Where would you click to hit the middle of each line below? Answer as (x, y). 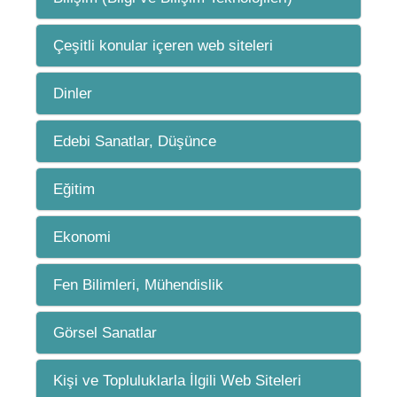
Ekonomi (82, 237)
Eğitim (74, 189)
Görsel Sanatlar (105, 333)
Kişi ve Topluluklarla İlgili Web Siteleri (177, 381)
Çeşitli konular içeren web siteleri (163, 46)
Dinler (73, 93)
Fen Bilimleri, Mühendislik (138, 285)
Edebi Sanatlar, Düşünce (135, 141)
